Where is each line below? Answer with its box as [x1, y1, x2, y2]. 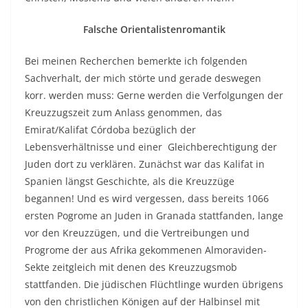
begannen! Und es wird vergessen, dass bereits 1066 [25, 192, 269, 205]
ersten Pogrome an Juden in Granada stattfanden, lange [25, 209, 283, 222]
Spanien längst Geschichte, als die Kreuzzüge [25, 175, 234, 188]
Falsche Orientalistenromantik [82, 23, 225, 36]
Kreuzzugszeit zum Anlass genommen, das [25, 106, 222, 119]
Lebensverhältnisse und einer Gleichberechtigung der [25, 140, 277, 153]
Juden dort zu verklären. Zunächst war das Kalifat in [25, 157, 265, 170]
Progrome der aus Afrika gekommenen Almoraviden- [25, 243, 267, 256]
